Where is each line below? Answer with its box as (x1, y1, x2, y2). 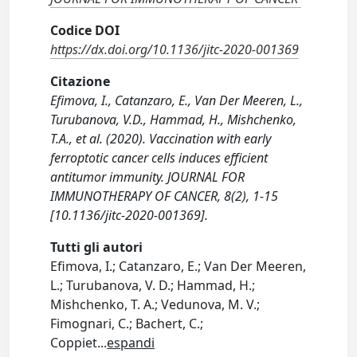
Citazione (50, 73, 111, 91)
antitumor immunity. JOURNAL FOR (50, 168, 245, 186)
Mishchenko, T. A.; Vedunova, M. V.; (50, 296, 261, 314)
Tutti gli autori (50, 238, 143, 257)
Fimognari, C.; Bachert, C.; (50, 315, 204, 333)
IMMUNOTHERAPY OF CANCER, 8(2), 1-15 (50, 187, 279, 206)
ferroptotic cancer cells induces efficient (50, 149, 269, 167)
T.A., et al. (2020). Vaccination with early (50, 130, 272, 148)
